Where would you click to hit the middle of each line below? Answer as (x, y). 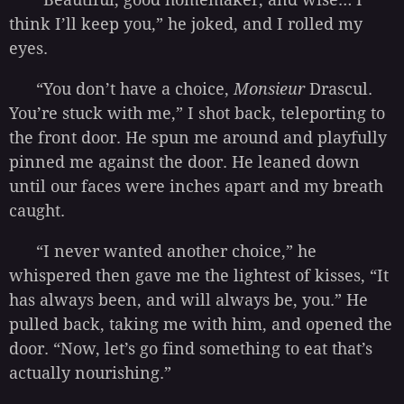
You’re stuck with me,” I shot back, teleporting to (197, 114)
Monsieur (269, 89)
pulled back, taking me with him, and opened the (201, 325)
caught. (37, 211)
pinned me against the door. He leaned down (184, 162)
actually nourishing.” (90, 373)
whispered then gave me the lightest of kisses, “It (199, 276)
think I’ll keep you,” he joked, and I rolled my (186, 24)
